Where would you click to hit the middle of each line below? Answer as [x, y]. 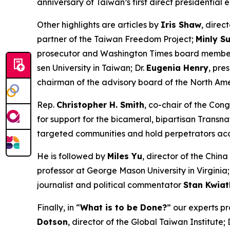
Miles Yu [125, 156]
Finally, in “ [59, 207]
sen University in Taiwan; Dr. [92, 68]
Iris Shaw [181, 25]
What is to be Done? [123, 207]
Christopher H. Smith [100, 105]
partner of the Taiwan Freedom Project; [116, 39]
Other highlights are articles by [99, 25]
